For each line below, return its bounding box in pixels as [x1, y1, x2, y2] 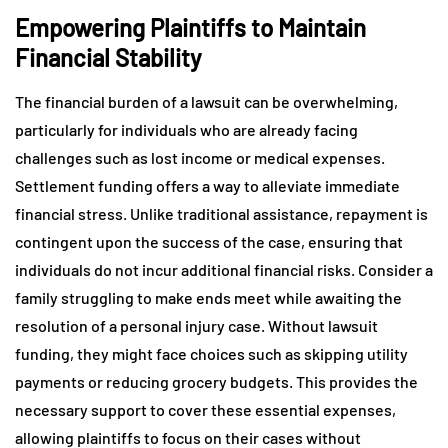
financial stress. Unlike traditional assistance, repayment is [15, 203, 428, 223]
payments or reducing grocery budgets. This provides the [15, 371, 418, 391]
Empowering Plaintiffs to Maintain [15, 12, 366, 42]
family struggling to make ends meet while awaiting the [15, 287, 402, 307]
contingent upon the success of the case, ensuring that [15, 231, 403, 251]
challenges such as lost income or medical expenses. [15, 147, 385, 167]
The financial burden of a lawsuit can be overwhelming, [15, 91, 398, 111]
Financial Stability [15, 42, 201, 72]
